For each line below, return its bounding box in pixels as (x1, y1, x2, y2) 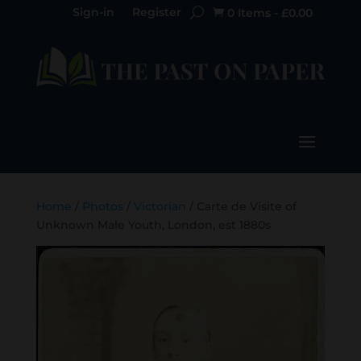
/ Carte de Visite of (185, 199, 297, 214)
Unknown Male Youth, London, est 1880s (35, 218, 271, 233)
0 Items (227, 6, 272, 20)
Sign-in (73, 5, 115, 19)
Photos (81, 199, 123, 214)
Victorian (133, 199, 186, 214)
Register (132, 5, 182, 19)
